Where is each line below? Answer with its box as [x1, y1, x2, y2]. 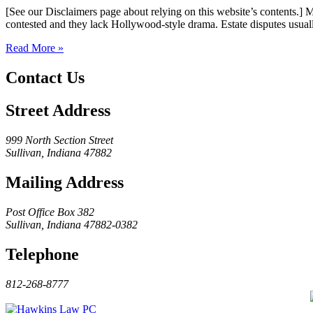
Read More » [6, 42, 64, 54]
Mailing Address [6, 173, 124, 192]
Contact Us [6, 68, 85, 87]
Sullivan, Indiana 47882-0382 [6, 218, 138, 231]
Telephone [6, 245, 79, 263]
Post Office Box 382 [6, 205, 94, 218]
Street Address [6, 101, 110, 120]
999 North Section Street [6, 134, 113, 147]
